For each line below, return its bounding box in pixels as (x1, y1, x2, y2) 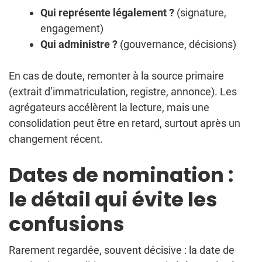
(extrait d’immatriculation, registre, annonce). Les (9, 85, 237, 98)
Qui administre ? (40, 38, 118, 51)
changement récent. (9, 133, 103, 146)
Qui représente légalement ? (40, 6, 174, 19)
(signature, (174, 6, 226, 19)
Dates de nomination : (9, 161, 233, 189)
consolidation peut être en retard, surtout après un (9, 117, 240, 130)
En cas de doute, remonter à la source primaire (9, 70, 224, 82)
